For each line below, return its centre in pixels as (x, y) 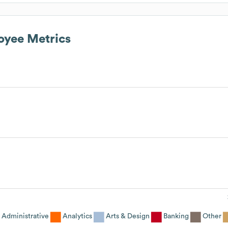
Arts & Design (128, 216)
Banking (176, 216)
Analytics (77, 216)
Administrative (25, 216)
